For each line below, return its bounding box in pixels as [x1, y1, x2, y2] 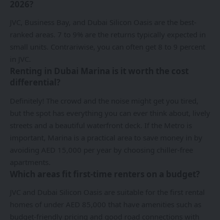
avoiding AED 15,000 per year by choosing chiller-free [10, 144, 193, 155]
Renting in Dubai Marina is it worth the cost [10, 65, 189, 77]
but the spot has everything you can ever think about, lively [10, 108, 210, 118]
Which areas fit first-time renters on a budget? [10, 168, 200, 180]
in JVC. [10, 54, 31, 64]
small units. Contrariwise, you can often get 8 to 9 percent [10, 42, 205, 52]
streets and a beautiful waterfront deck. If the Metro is [10, 120, 192, 130]
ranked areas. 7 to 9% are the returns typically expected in [10, 29, 206, 40]
